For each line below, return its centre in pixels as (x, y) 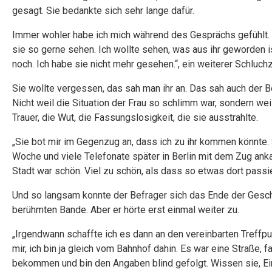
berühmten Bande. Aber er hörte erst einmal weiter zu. (126, 210)
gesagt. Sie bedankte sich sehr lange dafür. (103, 11)
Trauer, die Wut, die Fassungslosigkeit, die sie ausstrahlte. (135, 117)
